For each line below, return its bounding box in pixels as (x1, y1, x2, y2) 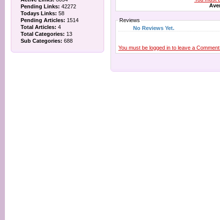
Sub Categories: (21, 38, 62, 44)
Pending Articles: (21, 17, 65, 23)
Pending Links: (21, 3, 60, 9)
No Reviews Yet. (133, 25, 174, 31)
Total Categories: (21, 31, 65, 37)
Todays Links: (21, 10, 57, 16)
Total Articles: (21, 24, 56, 30)
